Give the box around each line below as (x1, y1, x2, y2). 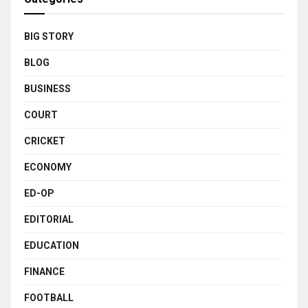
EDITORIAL (24, 213, 74, 225)
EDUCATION (24, 239, 79, 251)
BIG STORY (24, 30, 74, 42)
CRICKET (24, 135, 65, 146)
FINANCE (24, 265, 65, 277)
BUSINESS (24, 82, 71, 94)
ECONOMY (24, 161, 71, 173)
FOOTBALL (24, 291, 74, 303)
